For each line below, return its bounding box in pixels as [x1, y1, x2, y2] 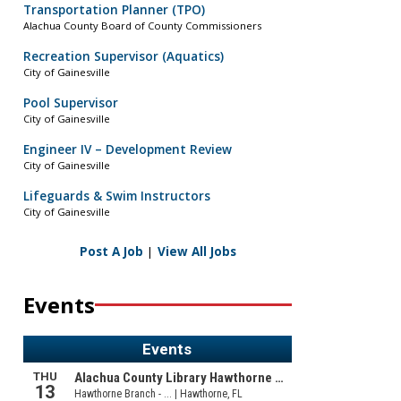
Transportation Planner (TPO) [23, 2, 205, 19]
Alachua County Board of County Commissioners [23, 19, 261, 33]
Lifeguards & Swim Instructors [23, 188, 210, 205]
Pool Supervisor [23, 95, 118, 112]
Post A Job [79, 243, 143, 260]
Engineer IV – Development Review [23, 141, 232, 158]
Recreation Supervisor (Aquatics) [23, 48, 224, 65]
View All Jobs [157, 243, 236, 260]
